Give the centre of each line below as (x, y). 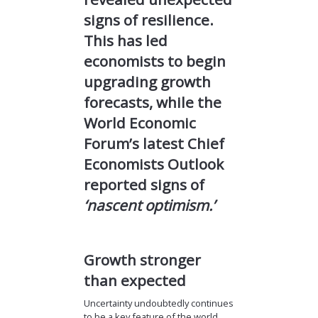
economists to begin (154, 61)
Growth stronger (142, 259)
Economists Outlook (153, 164)
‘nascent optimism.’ (149, 205)
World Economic (139, 123)
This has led (125, 41)
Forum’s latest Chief (154, 144)
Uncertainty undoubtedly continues (158, 303)
